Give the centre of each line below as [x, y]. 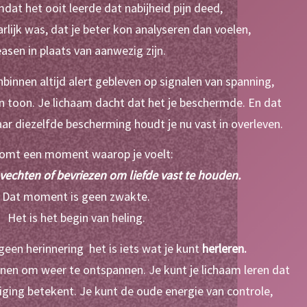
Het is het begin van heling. [76, 218]
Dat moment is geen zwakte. [76, 197]
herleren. [224, 248]
